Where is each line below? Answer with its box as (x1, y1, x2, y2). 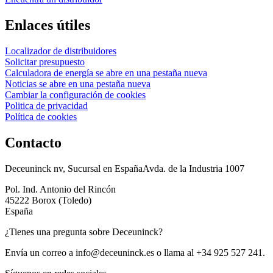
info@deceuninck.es (76, 247, 154, 258)
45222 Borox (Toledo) (5, 194, 91, 205)
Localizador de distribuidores (5, 46, 116, 57)
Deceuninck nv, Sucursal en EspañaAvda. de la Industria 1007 (5, 163, 244, 174)
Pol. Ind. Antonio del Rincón (5, 183, 116, 194)
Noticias (5, 79, 37, 90)
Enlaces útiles (5, 17, 90, 34)
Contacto (5, 135, 62, 151)
